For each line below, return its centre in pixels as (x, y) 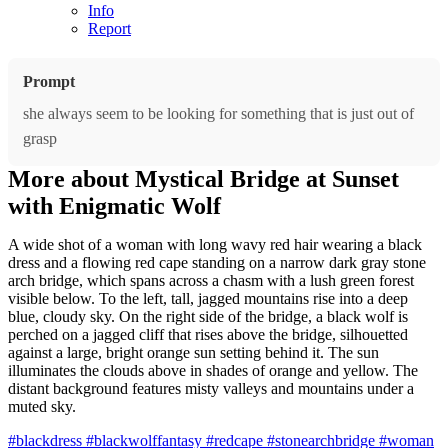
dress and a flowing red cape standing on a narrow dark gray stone (217, 262)
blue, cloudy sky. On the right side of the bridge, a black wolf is (208, 316)
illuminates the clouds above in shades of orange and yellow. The (213, 370)
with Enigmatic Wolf (114, 205)
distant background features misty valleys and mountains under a (211, 388)
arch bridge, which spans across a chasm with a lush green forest (211, 280)
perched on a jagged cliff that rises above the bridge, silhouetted (208, 334)
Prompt (49, 81)
